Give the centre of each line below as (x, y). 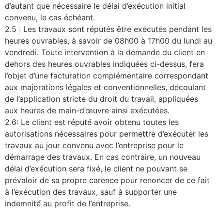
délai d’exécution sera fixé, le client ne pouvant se (96, 168)
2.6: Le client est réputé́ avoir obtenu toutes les (92, 122)
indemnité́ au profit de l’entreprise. (68, 203)
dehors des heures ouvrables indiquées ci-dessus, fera (104, 64)
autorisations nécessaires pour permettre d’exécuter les (107, 133)
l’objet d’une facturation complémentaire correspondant (107, 75)
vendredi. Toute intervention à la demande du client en (105, 52)
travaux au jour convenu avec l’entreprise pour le (94, 145)
